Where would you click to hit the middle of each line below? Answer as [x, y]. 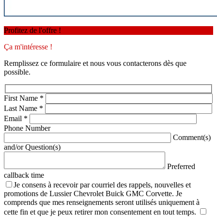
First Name [22, 98]
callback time [24, 175]
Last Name [22, 108]
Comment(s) [192, 138]
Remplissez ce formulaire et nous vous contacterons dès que [95, 63]
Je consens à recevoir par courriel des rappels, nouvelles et [102, 185]
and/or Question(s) [32, 147]
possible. [17, 72]
